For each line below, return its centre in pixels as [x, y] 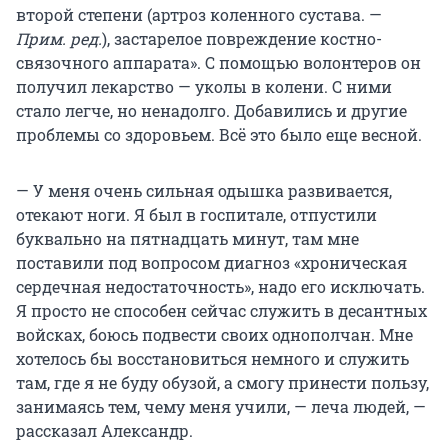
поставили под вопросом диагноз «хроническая [211, 262]
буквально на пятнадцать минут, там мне [187, 238]
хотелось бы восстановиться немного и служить [212, 358]
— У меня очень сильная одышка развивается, [204, 190]
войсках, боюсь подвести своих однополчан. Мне [214, 334]
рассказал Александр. [104, 430]
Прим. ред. [59, 38]
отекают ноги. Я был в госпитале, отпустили [196, 214]
